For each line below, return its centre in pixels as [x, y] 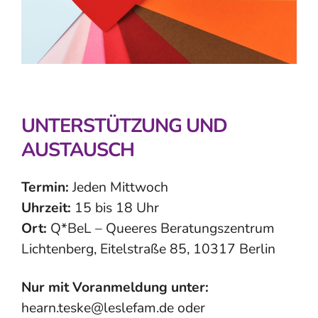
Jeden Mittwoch [119, 187]
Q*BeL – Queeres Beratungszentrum [161, 229]
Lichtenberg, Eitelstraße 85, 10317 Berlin [148, 249]
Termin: [45, 187]
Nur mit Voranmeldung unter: [115, 287]
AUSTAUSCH [78, 150]
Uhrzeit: [46, 208]
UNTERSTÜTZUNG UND [124, 126]
